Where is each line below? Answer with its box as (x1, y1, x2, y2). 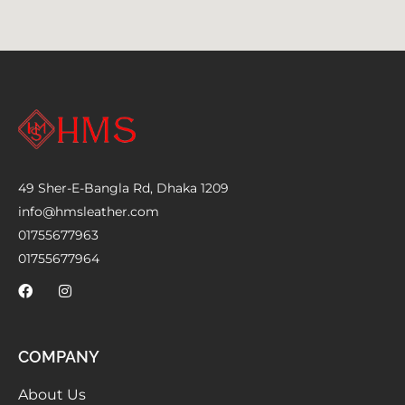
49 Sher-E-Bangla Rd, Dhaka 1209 (18, 180, 229, 197)
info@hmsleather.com (18, 203, 159, 221)
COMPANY (18, 347, 99, 367)
